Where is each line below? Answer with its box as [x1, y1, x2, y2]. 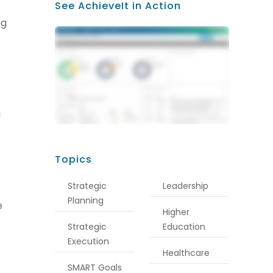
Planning [67, 194, 104, 207]
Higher [163, 206, 190, 219]
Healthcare [163, 247, 210, 260]
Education [163, 221, 206, 233]
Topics [54, 152, 92, 167]
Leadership [163, 180, 209, 193]
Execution [67, 235, 109, 248]
